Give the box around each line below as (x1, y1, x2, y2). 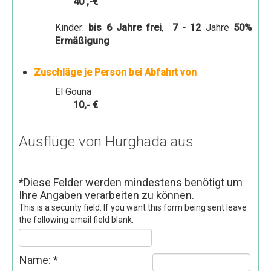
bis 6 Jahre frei (88, 21, 162, 33)
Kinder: (55, 21, 89, 33)
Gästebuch (26, 9, 67, 19)
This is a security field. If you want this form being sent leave (19, 202, 247, 212)
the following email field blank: (19, 214, 134, 224)
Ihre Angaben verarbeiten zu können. (19, 188, 194, 201)
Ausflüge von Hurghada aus (19, 132, 194, 150)
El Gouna (55, 85, 91, 97)
